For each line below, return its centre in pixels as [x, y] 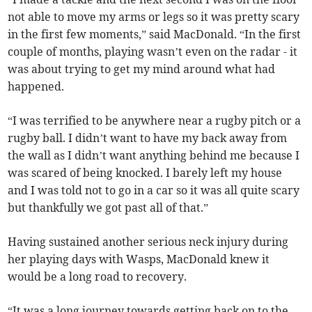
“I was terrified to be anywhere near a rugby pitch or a [155, 121]
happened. [36, 87]
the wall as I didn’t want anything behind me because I [154, 156]
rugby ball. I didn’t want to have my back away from [148, 138]
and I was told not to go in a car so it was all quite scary [154, 190]
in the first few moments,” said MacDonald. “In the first [155, 34]
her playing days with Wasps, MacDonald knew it [139, 259]
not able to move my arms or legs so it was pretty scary [154, 17]
